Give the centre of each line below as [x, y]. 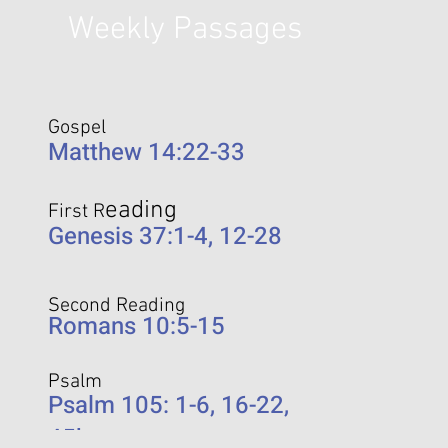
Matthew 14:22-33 [146, 153]
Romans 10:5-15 [136, 327]
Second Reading [116, 306]
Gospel [77, 128]
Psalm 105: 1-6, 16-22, [168, 406]
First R [76, 212]
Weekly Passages [184, 30]
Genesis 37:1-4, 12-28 [165, 237]
